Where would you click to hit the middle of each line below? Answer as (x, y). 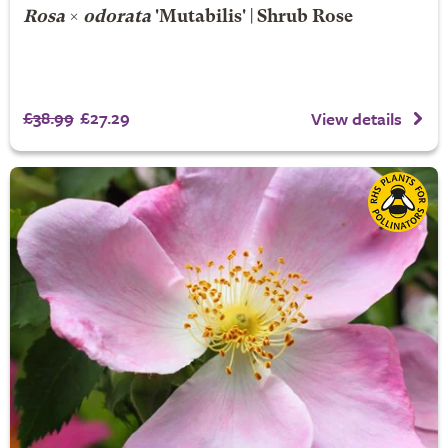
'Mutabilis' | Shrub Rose (251, 17)
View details (356, 118)
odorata (116, 17)
